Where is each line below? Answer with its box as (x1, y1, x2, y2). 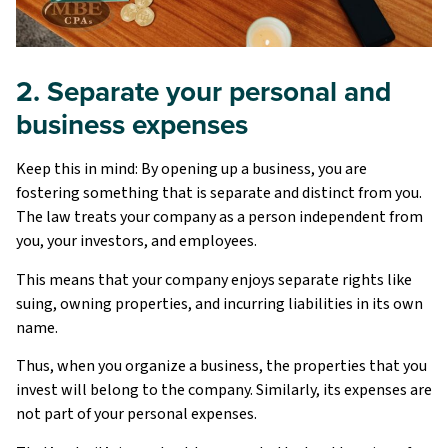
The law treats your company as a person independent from (16, 206, 423, 229)
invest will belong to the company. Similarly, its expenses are (16, 379, 432, 402)
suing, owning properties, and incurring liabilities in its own (16, 292, 423, 315)
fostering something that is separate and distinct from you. (16, 182, 422, 205)
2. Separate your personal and (16, 71, 391, 112)
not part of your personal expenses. (16, 403, 257, 426)
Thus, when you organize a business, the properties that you (16, 355, 427, 378)
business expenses (16, 104, 248, 145)
